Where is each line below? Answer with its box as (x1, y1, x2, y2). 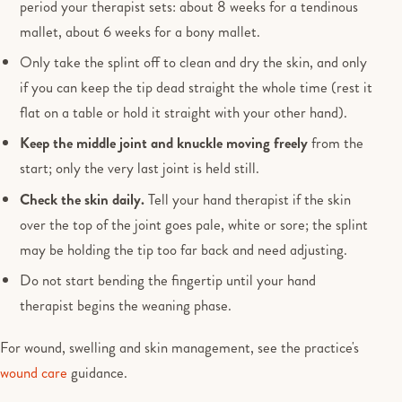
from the (308, 132, 364, 154)
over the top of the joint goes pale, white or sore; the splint (20, 213, 369, 235)
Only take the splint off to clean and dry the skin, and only (20, 50, 368, 73)
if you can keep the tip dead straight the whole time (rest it (20, 75, 373, 98)
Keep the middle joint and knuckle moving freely (20, 132, 309, 154)
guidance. (67, 362, 127, 384)
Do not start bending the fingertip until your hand (20, 269, 317, 292)
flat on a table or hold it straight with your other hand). (20, 100, 348, 123)
